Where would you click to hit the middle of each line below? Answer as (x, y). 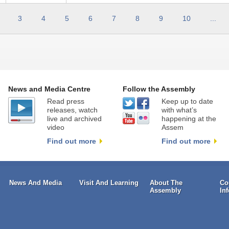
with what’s (179, 110)
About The (166, 183)
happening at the (189, 119)
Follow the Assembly (159, 89)
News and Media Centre (49, 89)
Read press (65, 101)
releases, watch (72, 110)
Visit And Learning (109, 183)
